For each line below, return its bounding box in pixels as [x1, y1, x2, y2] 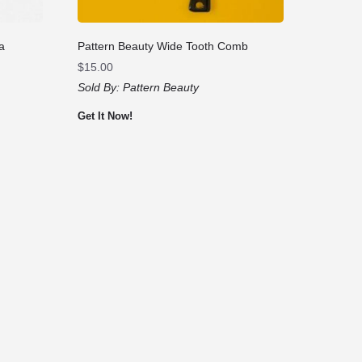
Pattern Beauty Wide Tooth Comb [78, 39, 249, 53]
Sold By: [78, 80, 124, 94]
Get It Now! [78, 109, 133, 122]
